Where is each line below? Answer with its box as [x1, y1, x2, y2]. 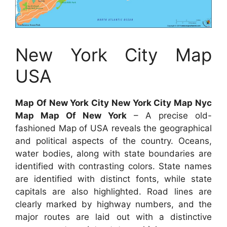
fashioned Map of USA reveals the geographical [15, 123, 212, 134]
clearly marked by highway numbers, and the [15, 199, 212, 210]
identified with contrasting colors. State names [15, 161, 212, 172]
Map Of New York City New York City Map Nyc [15, 98, 212, 108]
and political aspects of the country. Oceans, [15, 136, 212, 146]
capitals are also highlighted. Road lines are [15, 186, 212, 197]
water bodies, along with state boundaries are [15, 148, 212, 159]
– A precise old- [127, 110, 212, 121]
